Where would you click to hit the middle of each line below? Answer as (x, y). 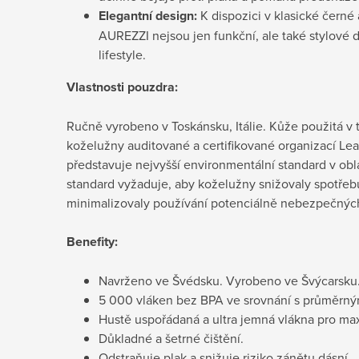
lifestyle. (122, 54)
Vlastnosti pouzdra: (122, 87)
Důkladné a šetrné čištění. (171, 338)
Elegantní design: (148, 15)
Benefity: (94, 241)
